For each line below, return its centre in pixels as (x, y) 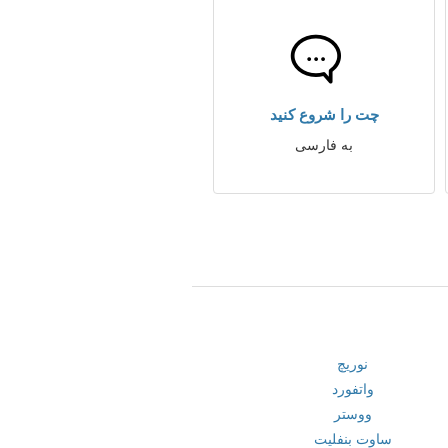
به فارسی (324, 145)
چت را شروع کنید (324, 114)
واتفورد (352, 389)
